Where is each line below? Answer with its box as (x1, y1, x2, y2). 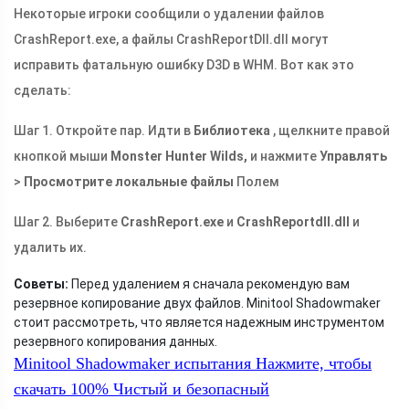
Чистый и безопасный (109, 380, 269, 399)
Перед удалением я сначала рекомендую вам (68, 277, 350, 292)
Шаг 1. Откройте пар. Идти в (14, 123, 194, 139)
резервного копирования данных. (14, 334, 217, 350)
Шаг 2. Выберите (14, 215, 121, 230)
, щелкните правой (270, 123, 390, 139)
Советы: (14, 277, 68, 292)
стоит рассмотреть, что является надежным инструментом (14, 315, 384, 330)
